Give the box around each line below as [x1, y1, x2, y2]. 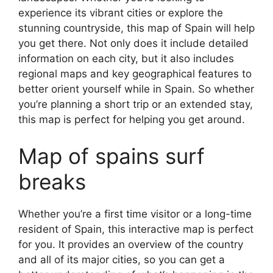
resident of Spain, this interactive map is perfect [18, 222, 253, 235]
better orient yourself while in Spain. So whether [18, 83, 254, 95]
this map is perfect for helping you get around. [18, 113, 245, 126]
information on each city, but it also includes [18, 52, 234, 65]
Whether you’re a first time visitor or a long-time [18, 207, 252, 220]
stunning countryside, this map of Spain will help [18, 22, 255, 34]
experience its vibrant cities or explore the [18, 7, 223, 19]
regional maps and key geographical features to [18, 68, 252, 80]
